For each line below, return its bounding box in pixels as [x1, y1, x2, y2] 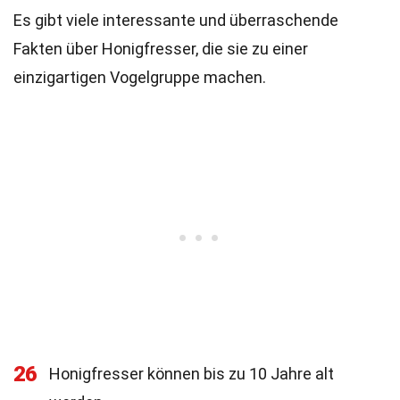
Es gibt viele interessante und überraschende [13, 11, 338, 29]
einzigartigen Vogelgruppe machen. [13, 68, 266, 87]
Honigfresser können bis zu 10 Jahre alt [49, 364, 334, 383]
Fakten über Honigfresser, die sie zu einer [13, 39, 308, 58]
